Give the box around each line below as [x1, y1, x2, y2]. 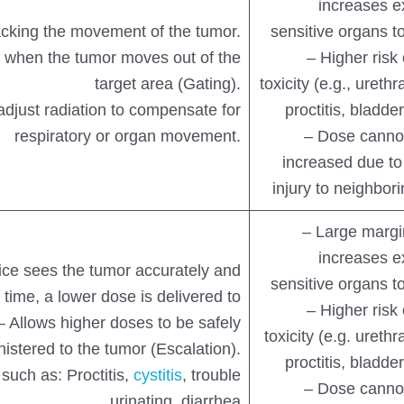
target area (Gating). [95, 75, 242, 94]
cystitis [133, 366, 183, 385]
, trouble [182, 366, 242, 385]
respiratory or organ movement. [14, 127, 242, 146]
